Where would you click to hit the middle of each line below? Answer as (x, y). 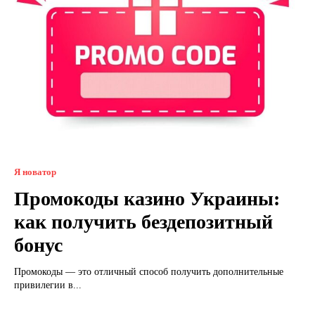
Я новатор (35, 172)
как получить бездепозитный (143, 221)
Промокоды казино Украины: (147, 198)
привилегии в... (48, 285)
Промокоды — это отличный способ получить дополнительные (149, 271)
